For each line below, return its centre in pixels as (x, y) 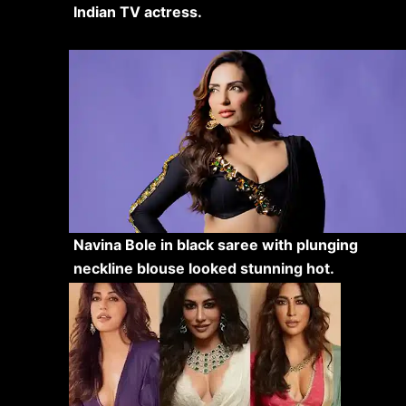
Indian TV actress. (137, 11)
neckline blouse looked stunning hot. (203, 268)
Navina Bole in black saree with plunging (215, 244)
